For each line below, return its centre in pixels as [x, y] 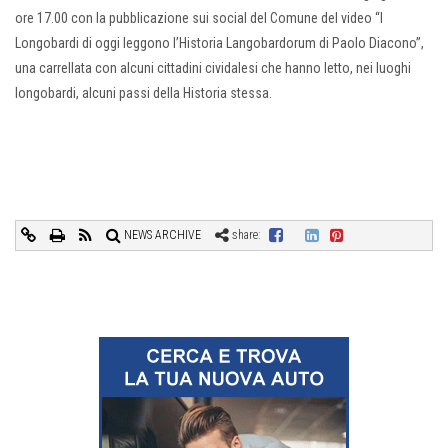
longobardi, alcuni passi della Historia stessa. [143, 93]
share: [247, 235]
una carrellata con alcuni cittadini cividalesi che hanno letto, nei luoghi [213, 68]
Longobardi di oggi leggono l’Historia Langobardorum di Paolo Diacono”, [219, 43]
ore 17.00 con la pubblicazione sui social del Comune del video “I [199, 18]
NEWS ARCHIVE [161, 235]
